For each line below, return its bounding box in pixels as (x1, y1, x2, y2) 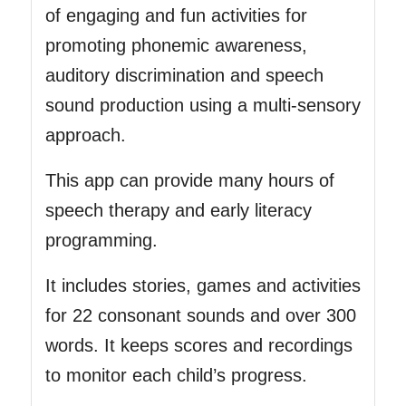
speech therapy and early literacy (44, 200, 312, 220)
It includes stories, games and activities (44, 275, 361, 295)
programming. (44, 230, 158, 250)
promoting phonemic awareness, (44, 35, 307, 55)
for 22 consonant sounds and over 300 (44, 305, 356, 325)
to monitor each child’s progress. (44, 365, 307, 385)
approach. (44, 125, 126, 145)
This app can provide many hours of (44, 170, 334, 190)
